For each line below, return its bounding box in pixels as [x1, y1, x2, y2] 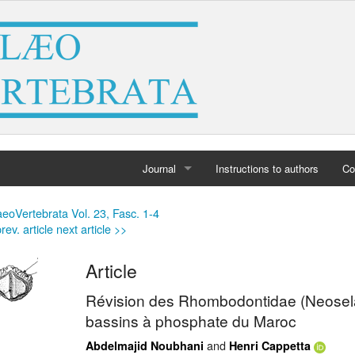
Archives [143, 232, 183, 247]
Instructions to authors [216, 161, 319, 176]
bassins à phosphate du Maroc [86, 310, 296, 332]
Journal [143, 161, 176, 176]
